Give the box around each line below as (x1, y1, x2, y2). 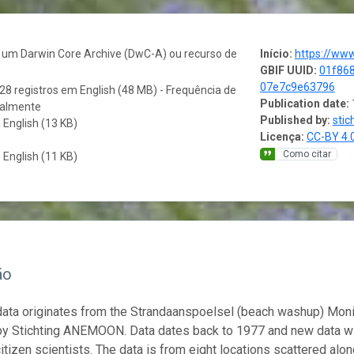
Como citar (282, 148, 331, 160)
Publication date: (259, 96, 349, 110)
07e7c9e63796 (259, 80, 335, 93)
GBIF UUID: (259, 63, 317, 77)
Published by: (259, 113, 330, 126)
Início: (259, 47, 292, 60)
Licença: (259, 130, 304, 143)
